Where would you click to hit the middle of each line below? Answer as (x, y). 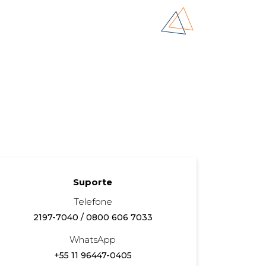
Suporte (93, 182)
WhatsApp (93, 239)
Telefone (93, 201)
